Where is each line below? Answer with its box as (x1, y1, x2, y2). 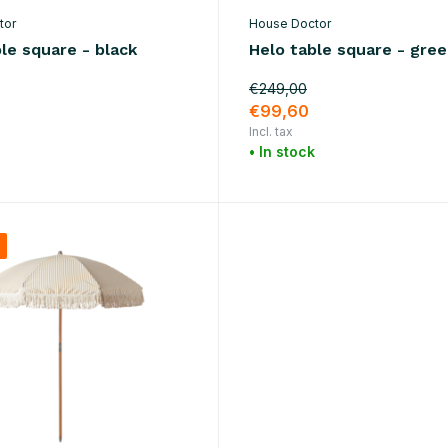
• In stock (248, 142, 315, 160)
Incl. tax (248, 123, 293, 139)
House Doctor (248, 15, 331, 31)
